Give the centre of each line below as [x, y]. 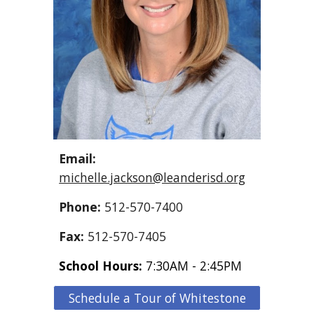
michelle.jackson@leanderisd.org [152, 177]
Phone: [82, 206]
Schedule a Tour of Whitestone [157, 298]
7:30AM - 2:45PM [194, 265]
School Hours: [103, 265]
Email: [78, 158]
